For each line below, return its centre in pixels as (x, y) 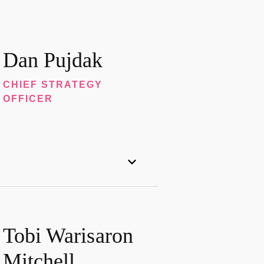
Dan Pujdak (53, 60)
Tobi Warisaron (68, 235)
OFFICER (28, 99)
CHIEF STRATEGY (52, 85)
